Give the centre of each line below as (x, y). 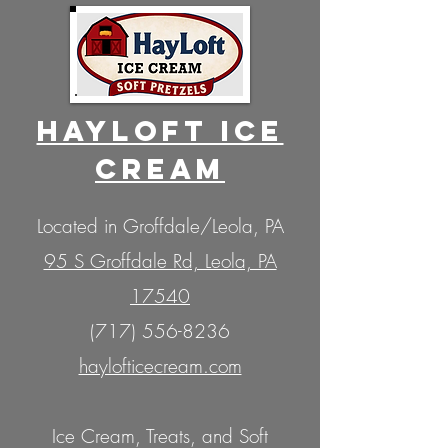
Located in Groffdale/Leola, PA (160, 226)
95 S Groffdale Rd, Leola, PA (160, 261)
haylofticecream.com (160, 366)
